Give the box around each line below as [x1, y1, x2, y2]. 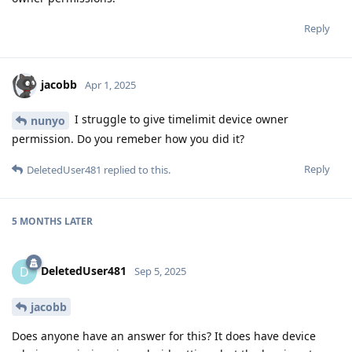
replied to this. [101, 163, 170, 178]
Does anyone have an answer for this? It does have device [12, 328, 316, 343]
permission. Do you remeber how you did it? [12, 131, 244, 147]
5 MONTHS [12, 214, 62, 229]
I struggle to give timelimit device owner [71, 112, 288, 127]
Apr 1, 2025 [85, 78, 136, 93]
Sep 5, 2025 [134, 263, 186, 278]
